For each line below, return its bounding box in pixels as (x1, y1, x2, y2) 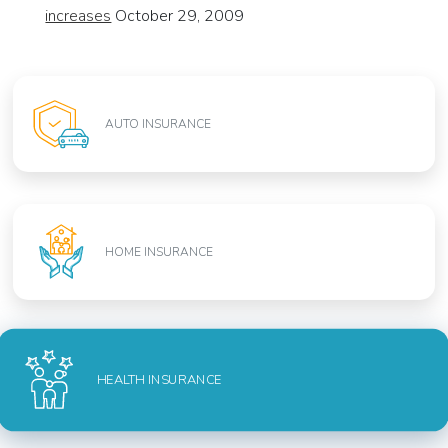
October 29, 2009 (111, 5, 245, 28)
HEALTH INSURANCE (97, 371, 223, 389)
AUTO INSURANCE (105, 116, 212, 133)
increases (45, 5, 112, 28)
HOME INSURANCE (105, 244, 214, 261)
